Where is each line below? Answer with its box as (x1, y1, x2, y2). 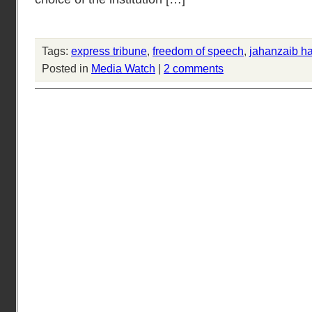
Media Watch (91, 62, 155, 75)
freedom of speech (153, 45, 244, 57)
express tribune (71, 45, 147, 57)
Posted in (42, 62, 91, 75)
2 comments (164, 62, 224, 75)
